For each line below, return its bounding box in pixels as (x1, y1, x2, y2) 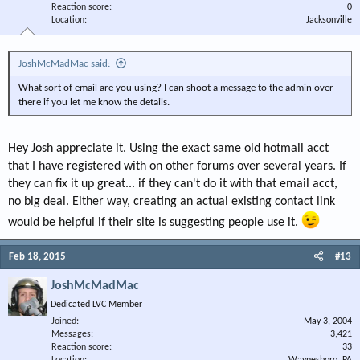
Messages (51, 329, 91, 340)
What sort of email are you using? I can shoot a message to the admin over (18, 83, 333, 93)
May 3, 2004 (304, 317, 352, 327)
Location (51, 15, 84, 25)
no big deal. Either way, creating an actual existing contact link (8, 195, 335, 208)
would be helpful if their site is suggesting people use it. (8, 216, 301, 230)
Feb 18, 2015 (9, 252, 66, 263)
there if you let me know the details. (18, 97, 170, 108)
